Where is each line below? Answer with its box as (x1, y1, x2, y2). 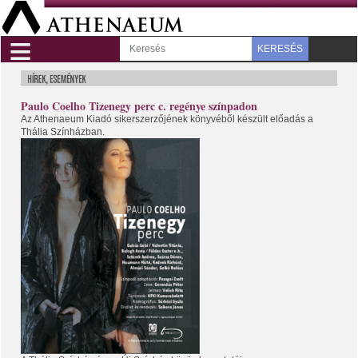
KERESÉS (257, 42, 303, 54)
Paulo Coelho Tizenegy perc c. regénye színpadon (21, 97, 257, 114)
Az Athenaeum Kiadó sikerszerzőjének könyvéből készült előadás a (21, 113, 313, 125)
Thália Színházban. (21, 125, 105, 137)
